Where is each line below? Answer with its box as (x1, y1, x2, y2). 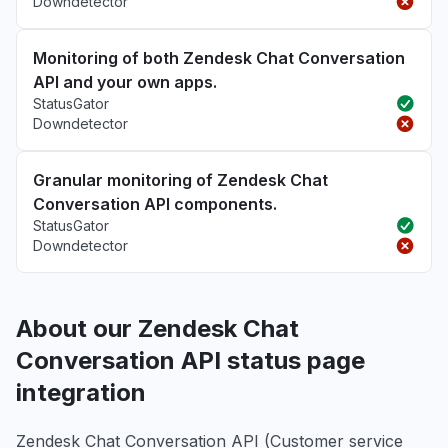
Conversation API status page (16, 346, 365, 375)
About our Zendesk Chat (16, 314, 299, 343)
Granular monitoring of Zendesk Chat (33, 170, 328, 190)
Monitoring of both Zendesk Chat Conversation (33, 48, 405, 68)
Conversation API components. (33, 194, 277, 214)
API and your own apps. (33, 72, 217, 92)
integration (16, 378, 146, 407)
